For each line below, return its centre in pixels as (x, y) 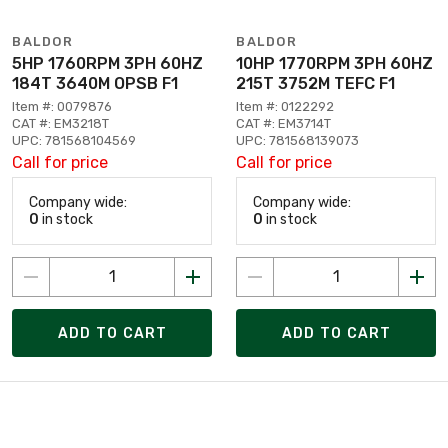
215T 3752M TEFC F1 (315, 83)
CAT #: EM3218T (60, 123)
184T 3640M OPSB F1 (95, 83)
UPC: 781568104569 (74, 140)
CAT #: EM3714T (283, 123)
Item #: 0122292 (285, 106)
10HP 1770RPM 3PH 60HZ (334, 63)
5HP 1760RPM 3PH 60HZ (107, 63)
